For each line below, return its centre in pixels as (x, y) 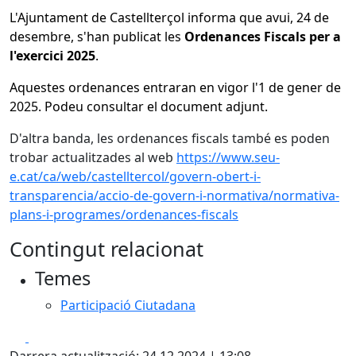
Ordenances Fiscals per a (263, 37)
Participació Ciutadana (128, 305)
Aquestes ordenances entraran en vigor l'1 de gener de (175, 87)
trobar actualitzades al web (93, 157)
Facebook (57, 336)
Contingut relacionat (106, 249)
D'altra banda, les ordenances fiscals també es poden (170, 138)
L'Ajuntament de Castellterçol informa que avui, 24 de (169, 17)
